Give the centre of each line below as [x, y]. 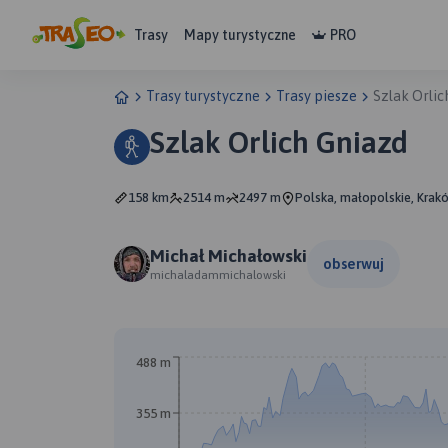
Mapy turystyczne [240, 34]
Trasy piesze [316, 96]
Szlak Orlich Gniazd [279, 142]
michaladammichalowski [218, 274]
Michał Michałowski [228, 255]
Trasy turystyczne [203, 96]
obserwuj [353, 263]
